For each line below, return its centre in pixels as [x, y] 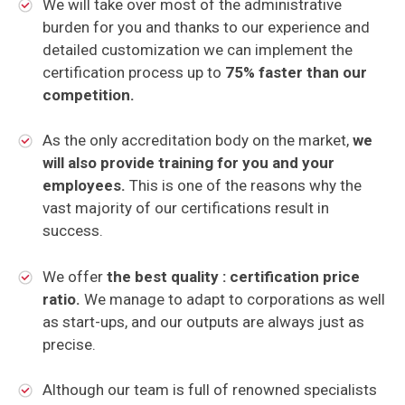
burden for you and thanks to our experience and [206, 27]
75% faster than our [296, 72]
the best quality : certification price [233, 276]
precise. [69, 344]
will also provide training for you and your [188, 163]
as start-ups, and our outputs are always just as [203, 321]
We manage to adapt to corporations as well [232, 299]
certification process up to [133, 72]
